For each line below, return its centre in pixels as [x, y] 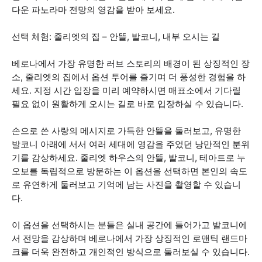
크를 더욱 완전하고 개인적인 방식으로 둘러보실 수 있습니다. [131, 252]
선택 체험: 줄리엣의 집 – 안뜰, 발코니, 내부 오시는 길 [116, 37]
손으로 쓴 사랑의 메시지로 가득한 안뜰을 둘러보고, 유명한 [126, 131]
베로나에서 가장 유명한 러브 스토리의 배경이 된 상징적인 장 [131, 63]
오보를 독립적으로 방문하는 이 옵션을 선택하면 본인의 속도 [130, 171]
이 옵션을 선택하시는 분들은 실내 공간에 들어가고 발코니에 [130, 225]
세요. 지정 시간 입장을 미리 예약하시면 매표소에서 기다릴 [126, 90]
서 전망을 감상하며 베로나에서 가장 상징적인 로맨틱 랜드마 [130, 238]
